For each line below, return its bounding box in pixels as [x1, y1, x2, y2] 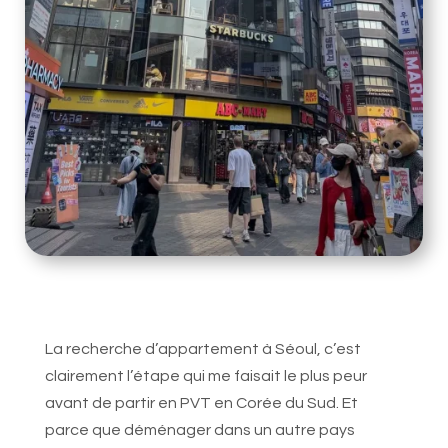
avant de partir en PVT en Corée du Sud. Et [44, 395, 358, 412]
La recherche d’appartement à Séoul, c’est [44, 341, 361, 358]
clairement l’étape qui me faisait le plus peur [44, 368, 367, 385]
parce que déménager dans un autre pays [44, 422, 355, 439]
